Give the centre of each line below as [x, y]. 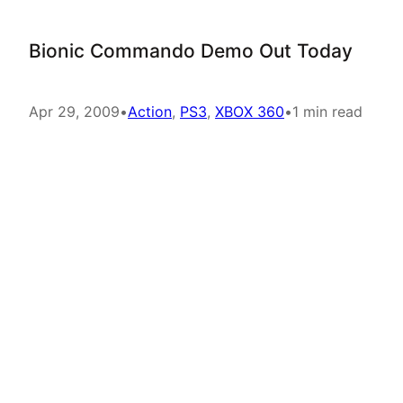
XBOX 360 [250, 112]
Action [150, 112]
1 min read [327, 112]
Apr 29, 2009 [74, 112]
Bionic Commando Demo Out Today [191, 51]
